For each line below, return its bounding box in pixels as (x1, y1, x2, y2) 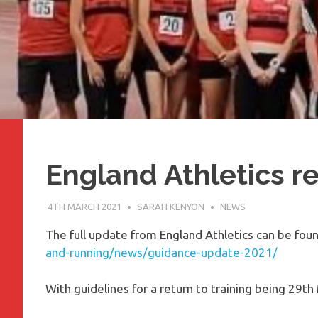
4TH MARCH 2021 (47, 202, 121, 212)
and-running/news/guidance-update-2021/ (45, 246, 278, 260)
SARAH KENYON (136, 202, 204, 212)
